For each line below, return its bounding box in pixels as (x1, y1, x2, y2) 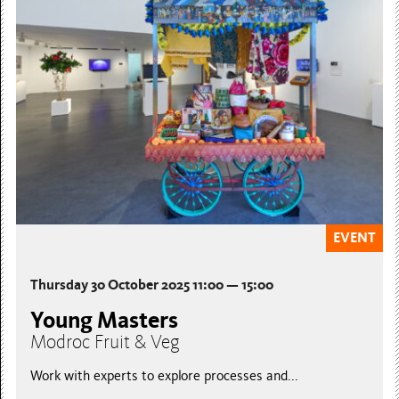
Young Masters (30, 306, 179, 335)
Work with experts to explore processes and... (30, 368, 299, 385)
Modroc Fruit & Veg (30, 330, 181, 354)
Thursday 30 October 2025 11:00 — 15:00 (30, 276, 274, 294)
